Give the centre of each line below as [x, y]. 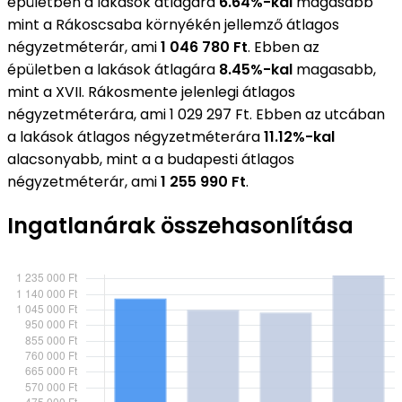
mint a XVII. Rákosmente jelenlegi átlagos [151, 92]
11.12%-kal [299, 136]
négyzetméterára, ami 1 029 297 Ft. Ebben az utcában [196, 114]
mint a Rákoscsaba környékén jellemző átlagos [173, 24]
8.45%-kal [256, 69]
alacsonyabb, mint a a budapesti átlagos [151, 159]
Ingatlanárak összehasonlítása [180, 226]
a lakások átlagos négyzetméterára [135, 136]
